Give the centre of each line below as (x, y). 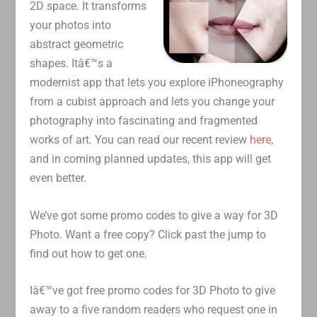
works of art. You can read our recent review (140, 140)
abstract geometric (77, 45)
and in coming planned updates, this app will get (151, 159)
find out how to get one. (89, 253)
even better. (58, 178)
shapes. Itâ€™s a (71, 64)
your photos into (71, 25)
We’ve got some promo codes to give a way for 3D (154, 215)
